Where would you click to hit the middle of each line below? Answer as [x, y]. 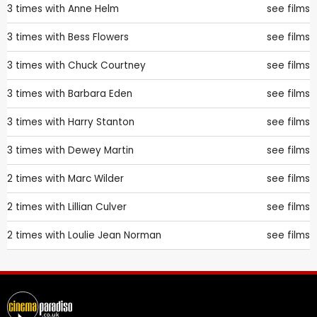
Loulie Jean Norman [115, 235]
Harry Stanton [101, 122]
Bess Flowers [98, 37]
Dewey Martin [101, 150]
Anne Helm [93, 8]
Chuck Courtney [107, 65]
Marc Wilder [96, 178]
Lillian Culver [97, 207]
